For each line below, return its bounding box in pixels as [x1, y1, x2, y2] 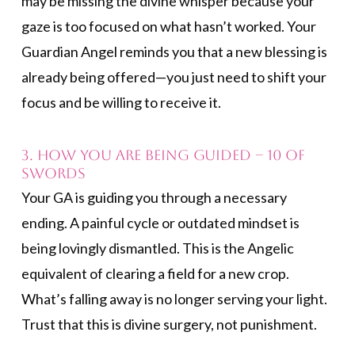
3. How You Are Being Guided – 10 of [21, 146, 306, 163]
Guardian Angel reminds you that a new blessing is [21, 43, 327, 61]
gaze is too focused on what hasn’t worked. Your [21, 17, 316, 36]
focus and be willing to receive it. [21, 94, 221, 112]
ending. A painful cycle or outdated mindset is [21, 214, 300, 232]
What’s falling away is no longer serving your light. [21, 290, 327, 308]
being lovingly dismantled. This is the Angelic [21, 239, 294, 258]
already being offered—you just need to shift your [21, 68, 326, 86]
